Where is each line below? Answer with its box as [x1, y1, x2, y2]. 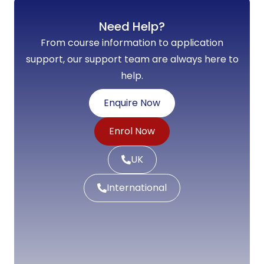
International [107, 180, 167, 194]
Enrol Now [109, 124, 155, 138]
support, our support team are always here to [25, 52, 239, 66]
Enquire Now [104, 95, 160, 110]
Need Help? [99, 18, 165, 35]
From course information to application [41, 35, 223, 49]
